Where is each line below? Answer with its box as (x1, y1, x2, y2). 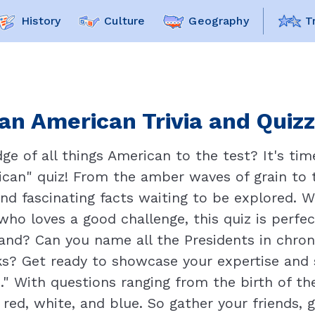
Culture (104, 14, 146, 27)
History (21, 14, 61, 27)
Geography (188, 14, 249, 27)
